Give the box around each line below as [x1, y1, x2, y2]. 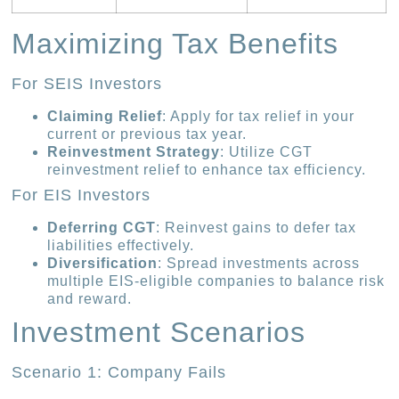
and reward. [47, 291, 133, 307]
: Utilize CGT [220, 144, 313, 160]
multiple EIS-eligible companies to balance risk [47, 273, 386, 289]
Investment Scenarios [12, 316, 306, 349]
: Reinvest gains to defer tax [156, 220, 357, 236]
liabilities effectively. [47, 238, 195, 254]
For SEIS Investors [12, 75, 163, 94]
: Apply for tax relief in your [162, 109, 355, 125]
